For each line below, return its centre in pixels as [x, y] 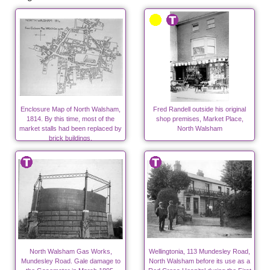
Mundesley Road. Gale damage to [71, 261]
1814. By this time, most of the [71, 119]
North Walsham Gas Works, [71, 252]
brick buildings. [71, 138]
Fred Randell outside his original [199, 109]
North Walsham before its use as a [199, 261]
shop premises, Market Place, [199, 119]
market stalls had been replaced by [71, 129]
